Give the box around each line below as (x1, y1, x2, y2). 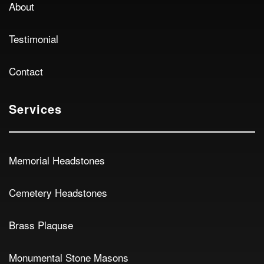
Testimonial (9, 31, 58, 46)
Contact (9, 64, 43, 78)
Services (9, 100, 62, 117)
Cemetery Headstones (9, 185, 107, 200)
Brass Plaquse (9, 217, 73, 232)
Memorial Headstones (9, 153, 105, 167)
